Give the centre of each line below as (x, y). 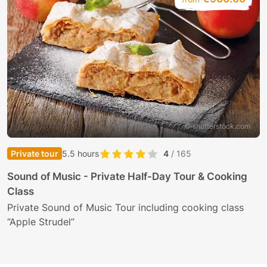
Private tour (35, 154)
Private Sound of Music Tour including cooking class (125, 208)
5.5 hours (80, 154)
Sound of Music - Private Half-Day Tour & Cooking (127, 177)
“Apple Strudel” (41, 222)
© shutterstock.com (217, 126)
